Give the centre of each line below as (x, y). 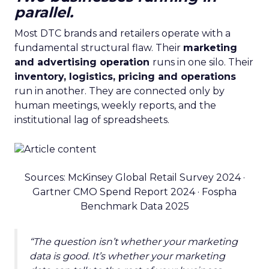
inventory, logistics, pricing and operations (125, 76)
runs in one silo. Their (203, 62)
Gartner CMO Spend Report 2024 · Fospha (134, 192)
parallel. (44, 12)
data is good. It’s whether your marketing (127, 256)
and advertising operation (83, 62)
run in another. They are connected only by (119, 91)
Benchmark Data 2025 (134, 206)
